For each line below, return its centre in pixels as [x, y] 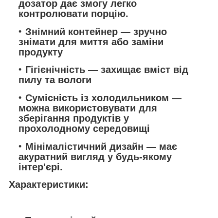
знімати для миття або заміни [91, 42]
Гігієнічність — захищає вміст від [107, 70]
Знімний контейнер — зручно [96, 31]
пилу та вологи [55, 80]
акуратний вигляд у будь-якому [95, 156]
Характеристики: [49, 185]
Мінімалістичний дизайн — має [101, 146]
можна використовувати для [88, 108]
